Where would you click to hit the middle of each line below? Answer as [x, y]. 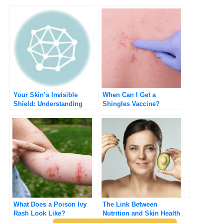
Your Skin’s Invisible [46, 95]
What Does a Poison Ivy [50, 204]
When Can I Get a [129, 95]
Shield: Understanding [48, 104]
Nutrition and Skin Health [141, 213]
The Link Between [130, 204]
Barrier [24, 121]
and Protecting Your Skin [52, 112]
